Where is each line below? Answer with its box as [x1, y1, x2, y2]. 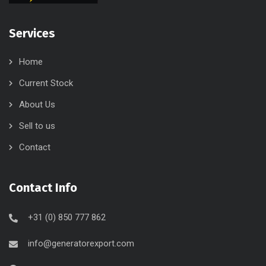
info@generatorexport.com [28, 237, 134, 249]
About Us [19, 99, 55, 110]
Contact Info [9, 180, 77, 195]
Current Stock [19, 77, 73, 88]
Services [9, 26, 55, 40]
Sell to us [19, 120, 55, 131]
